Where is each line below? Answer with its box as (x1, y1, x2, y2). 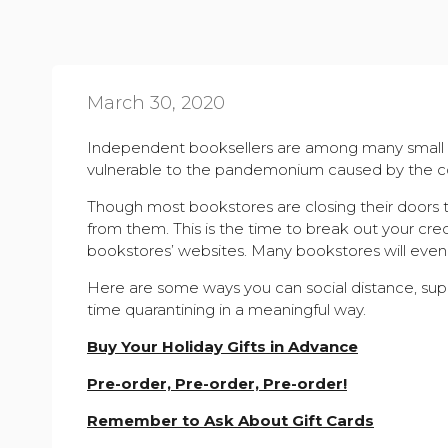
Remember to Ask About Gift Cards (87, 411, 374, 430)
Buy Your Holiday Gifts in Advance (87, 337, 358, 356)
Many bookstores (251, 241, 380, 260)
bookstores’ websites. (87, 241, 251, 260)
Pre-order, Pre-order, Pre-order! (87, 374, 347, 393)
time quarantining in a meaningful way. (87, 300, 366, 319)
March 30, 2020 (87, 92, 225, 114)
